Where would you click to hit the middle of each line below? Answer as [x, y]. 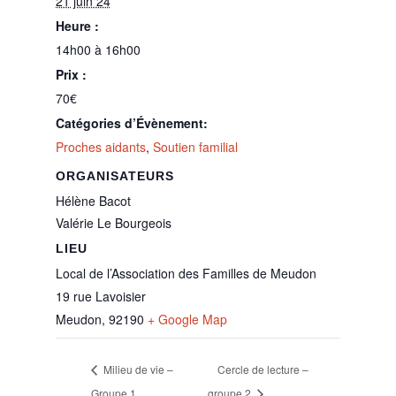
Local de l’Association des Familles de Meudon [186, 273]
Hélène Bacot [93, 200]
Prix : [71, 74]
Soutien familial [195, 146]
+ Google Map [187, 319]
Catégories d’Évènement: [131, 122]
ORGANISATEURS [114, 175]
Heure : [77, 25]
